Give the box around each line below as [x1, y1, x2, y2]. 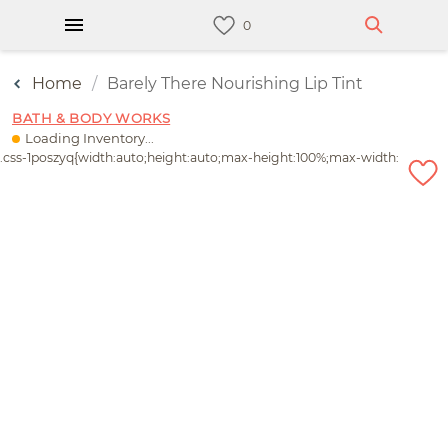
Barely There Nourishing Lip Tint [107, 74, 363, 93]
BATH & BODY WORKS [12, 110, 171, 126]
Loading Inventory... [25, 130, 154, 146]
